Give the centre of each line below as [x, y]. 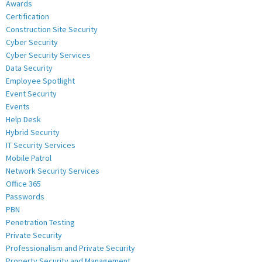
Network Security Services [53, 170]
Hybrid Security [33, 132]
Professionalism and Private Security [70, 248]
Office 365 [23, 183]
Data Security [29, 68]
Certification [27, 16]
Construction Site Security [52, 29]
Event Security [31, 93]
